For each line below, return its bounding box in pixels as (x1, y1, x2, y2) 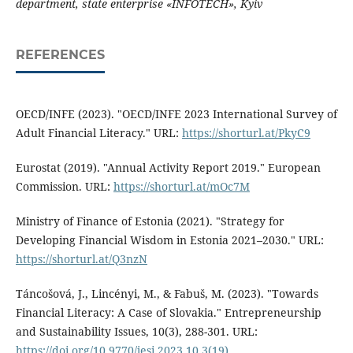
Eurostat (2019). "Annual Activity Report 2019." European (15, 160, 321, 176)
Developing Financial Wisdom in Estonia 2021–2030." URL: (15, 232, 324, 248)
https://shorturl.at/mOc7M (113, 179, 250, 195)
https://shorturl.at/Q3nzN (15, 251, 147, 267)
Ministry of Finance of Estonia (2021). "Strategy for (15, 214, 284, 229)
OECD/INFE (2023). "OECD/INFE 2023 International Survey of (15, 106, 337, 122)
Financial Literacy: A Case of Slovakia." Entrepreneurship (15, 305, 321, 321)
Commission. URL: (15, 179, 113, 195)
